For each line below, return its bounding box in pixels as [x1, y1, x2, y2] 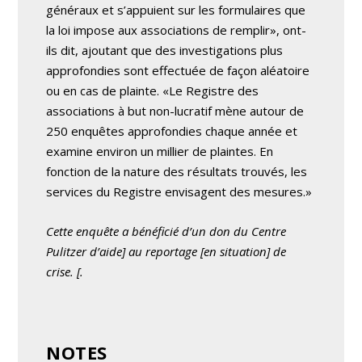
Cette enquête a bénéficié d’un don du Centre [46, 222, 287, 239]
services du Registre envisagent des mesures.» [46, 183, 313, 200]
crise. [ [46, 263, 81, 280]
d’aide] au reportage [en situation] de [90, 242, 287, 259]
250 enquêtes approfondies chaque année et [46, 122, 298, 139]
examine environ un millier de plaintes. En [46, 142, 274, 159]
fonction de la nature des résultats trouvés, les [46, 162, 308, 179]
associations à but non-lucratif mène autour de [46, 102, 305, 119]
